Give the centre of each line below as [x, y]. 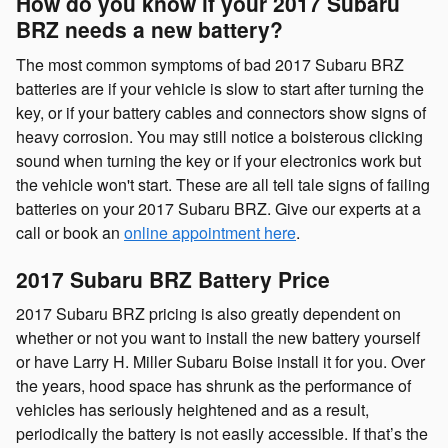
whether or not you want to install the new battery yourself [218, 337]
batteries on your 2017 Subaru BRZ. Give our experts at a [218, 208]
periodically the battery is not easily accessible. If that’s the [222, 433]
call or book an [70, 232]
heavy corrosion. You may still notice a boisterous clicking [219, 136]
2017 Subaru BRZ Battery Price [173, 278]
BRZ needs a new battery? [149, 29]
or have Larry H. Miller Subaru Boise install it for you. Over [220, 361]
